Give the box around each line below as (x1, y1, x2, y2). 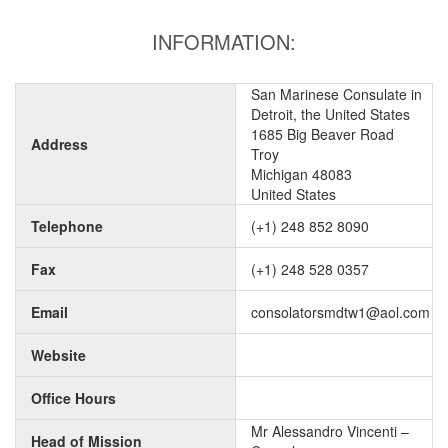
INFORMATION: (152, 27, 296, 56)
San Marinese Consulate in (251, 84, 422, 104)
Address (31, 134, 88, 154)
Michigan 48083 (251, 164, 352, 184)
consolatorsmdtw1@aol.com (251, 302, 430, 322)
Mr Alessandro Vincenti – (251, 421, 409, 441)
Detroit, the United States (251, 104, 410, 124)
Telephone (31, 216, 103, 236)
